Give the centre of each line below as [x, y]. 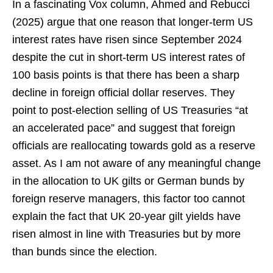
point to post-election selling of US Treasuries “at [130, 110]
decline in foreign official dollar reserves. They [123, 92]
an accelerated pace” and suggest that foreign [124, 128]
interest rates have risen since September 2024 [127, 39]
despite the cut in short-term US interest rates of [129, 57]
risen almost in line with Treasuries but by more [126, 234]
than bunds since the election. [85, 251]
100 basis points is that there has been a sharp [126, 75]
